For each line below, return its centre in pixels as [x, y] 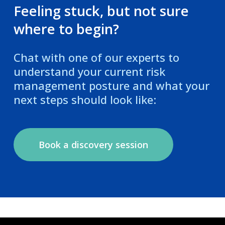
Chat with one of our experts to [96, 57]
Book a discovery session [93, 144]
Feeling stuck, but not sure [101, 11]
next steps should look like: [85, 99]
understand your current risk [89, 71]
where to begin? [66, 29]
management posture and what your [111, 85]
